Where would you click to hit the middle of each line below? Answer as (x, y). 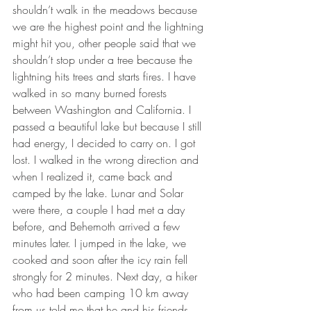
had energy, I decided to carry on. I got (106, 143)
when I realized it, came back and (94, 176)
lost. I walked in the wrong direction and (107, 159)
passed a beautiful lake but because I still (109, 126)
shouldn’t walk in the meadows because (107, 9)
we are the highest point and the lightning (110, 26)
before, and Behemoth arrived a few (98, 226)
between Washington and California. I (103, 109)
